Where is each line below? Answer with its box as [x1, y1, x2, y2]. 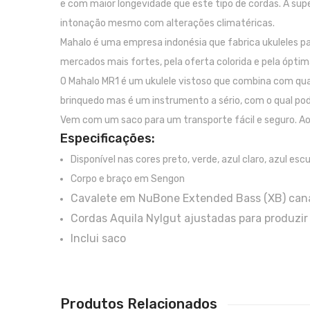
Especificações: [60, 131, 155, 147]
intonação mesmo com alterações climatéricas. [60, 17, 275, 30]
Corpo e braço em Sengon [71, 173, 185, 185]
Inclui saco [71, 232, 126, 246]
